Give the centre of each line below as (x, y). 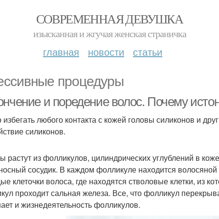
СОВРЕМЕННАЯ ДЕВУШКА (109, 19)
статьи (148, 52)
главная (61, 52)
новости (106, 52)
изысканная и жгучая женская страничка (109, 33)
